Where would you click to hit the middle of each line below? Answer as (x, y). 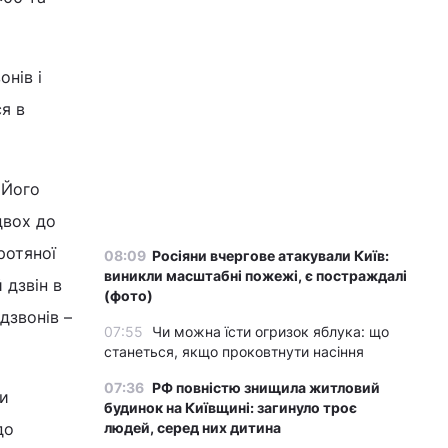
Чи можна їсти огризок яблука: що (270, 331)
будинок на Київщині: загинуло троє (230, 407)
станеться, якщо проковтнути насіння (234, 351)
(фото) (128, 295)
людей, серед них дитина (192, 427)
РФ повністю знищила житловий (266, 387)
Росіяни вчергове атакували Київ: (270, 255)
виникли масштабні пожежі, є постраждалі (255, 275)
